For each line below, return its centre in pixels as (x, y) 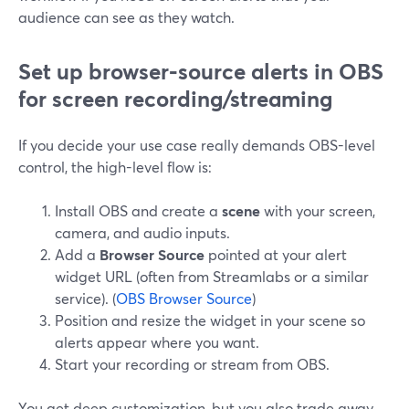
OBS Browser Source (184, 298)
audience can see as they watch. (126, 17)
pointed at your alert (276, 254)
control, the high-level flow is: (115, 167)
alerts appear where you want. (157, 342)
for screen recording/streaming (175, 99)
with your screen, (318, 210)
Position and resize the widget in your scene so (210, 320)
